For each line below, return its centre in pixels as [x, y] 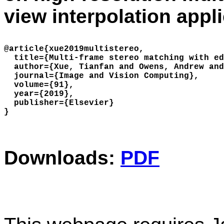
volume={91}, [39, 85]
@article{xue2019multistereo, [74, 49]
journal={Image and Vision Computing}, [101, 76]
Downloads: [59, 157]
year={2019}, [39, 94]
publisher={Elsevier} [59, 103]
